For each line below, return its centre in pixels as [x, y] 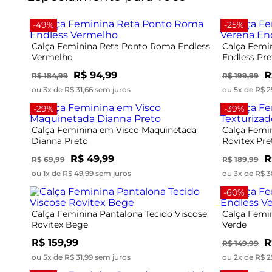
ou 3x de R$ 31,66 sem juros [81, 89]
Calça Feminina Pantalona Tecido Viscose [119, 213]
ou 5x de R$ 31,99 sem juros [81, 257]
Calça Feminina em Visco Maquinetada [114, 130]
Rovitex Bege [60, 224]
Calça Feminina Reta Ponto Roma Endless [121, 46]
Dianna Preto [60, 141]
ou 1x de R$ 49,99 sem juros [81, 173]
